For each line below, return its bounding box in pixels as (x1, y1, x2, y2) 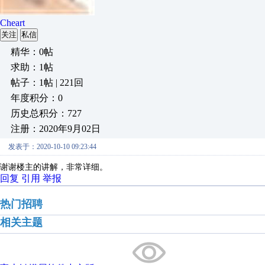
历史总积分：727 (11, 108, 82, 118)
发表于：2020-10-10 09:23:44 (8, 143, 96, 151)
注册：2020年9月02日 (11, 124, 101, 134)
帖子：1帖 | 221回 (11, 77, 83, 88)
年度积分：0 (11, 93, 63, 103)
